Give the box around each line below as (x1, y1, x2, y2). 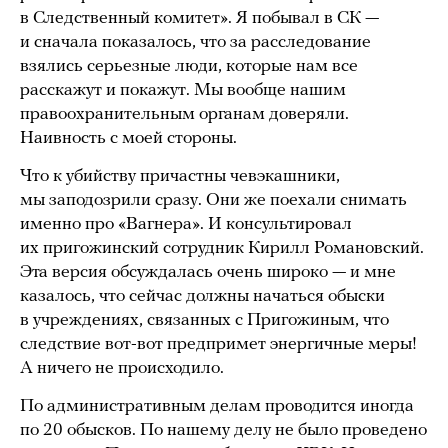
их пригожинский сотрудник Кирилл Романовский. (20, 238, 424, 258)
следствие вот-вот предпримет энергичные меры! (20, 334, 417, 354)
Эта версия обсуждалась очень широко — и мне (20, 262, 396, 282)
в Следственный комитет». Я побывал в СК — (20, 8, 379, 28)
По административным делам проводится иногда (20, 396, 414, 416)
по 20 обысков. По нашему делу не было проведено (20, 420, 427, 440)
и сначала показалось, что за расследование (20, 32, 371, 52)
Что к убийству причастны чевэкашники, (20, 166, 340, 186)
